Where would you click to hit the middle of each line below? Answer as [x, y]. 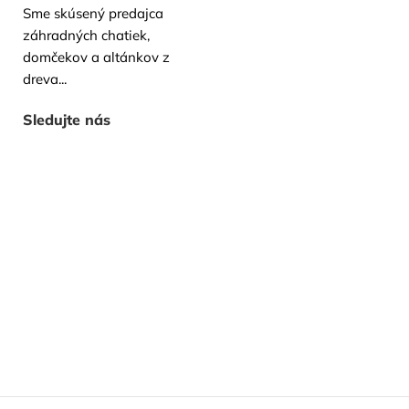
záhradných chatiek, [86, 35]
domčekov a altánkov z [96, 57]
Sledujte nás [67, 120]
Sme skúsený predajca [93, 13]
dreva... [45, 79]
